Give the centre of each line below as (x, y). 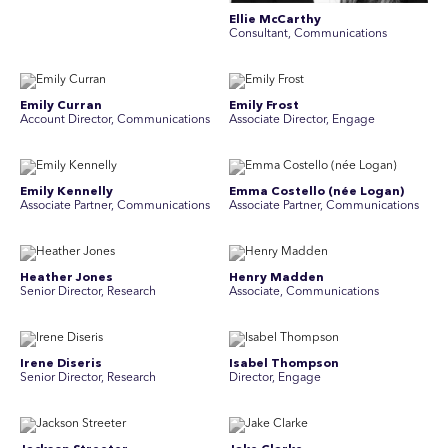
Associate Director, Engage (302, 120)
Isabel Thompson (284, 364)
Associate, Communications (304, 292)
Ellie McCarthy (275, 20)
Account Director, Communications (115, 120)
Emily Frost (264, 106)
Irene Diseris (61, 364)
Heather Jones (66, 278)
